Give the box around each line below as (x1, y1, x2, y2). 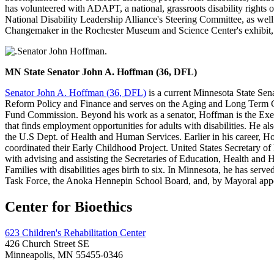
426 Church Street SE (5, 238, 89, 249)
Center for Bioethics (5, 198, 132, 215)
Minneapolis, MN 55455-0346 (5, 249, 123, 260)
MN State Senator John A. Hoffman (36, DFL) (5, 67, 197, 78)
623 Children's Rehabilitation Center (5, 227, 146, 238)
